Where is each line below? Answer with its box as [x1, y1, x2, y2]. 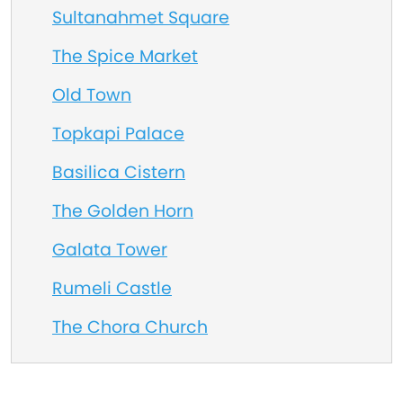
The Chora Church [52, 315, 208, 339]
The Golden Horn [52, 199, 193, 223]
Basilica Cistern [52, 160, 185, 184]
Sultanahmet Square [52, 5, 229, 30]
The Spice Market [52, 44, 198, 68]
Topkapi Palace [52, 121, 184, 146]
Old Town [52, 83, 131, 107]
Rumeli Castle [52, 276, 172, 300]
